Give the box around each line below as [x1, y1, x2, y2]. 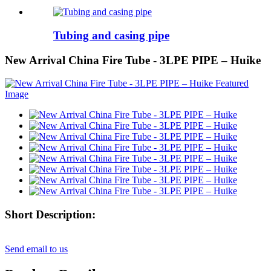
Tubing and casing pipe [53, 28, 169, 42]
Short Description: [5, 207, 96, 221]
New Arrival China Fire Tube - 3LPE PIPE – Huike [5, 53, 261, 67]
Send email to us [5, 243, 68, 254]
